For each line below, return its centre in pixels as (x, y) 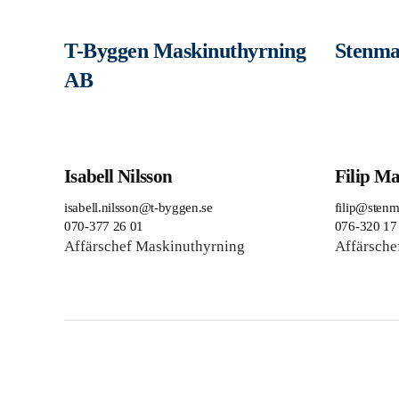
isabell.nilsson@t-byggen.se (138, 207)
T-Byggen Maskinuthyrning (185, 50)
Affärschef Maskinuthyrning (155, 246)
